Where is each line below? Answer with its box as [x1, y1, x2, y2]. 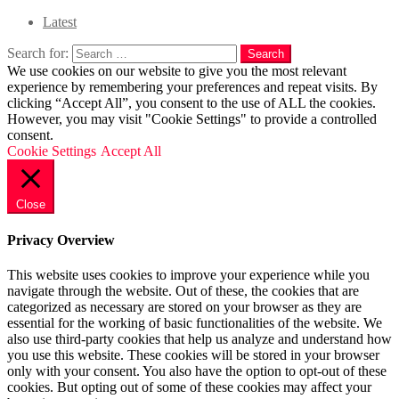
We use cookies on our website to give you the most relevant [7, 62, 346, 78]
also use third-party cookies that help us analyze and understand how [7, 331, 392, 347]
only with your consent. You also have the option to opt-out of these [7, 363, 387, 379]
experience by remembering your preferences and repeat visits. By [7, 78, 378, 94]
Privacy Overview [7, 232, 115, 248]
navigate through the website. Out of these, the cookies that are [7, 283, 359, 299]
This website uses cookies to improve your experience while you [7, 267, 370, 283]
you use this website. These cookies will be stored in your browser [7, 347, 379, 363]
